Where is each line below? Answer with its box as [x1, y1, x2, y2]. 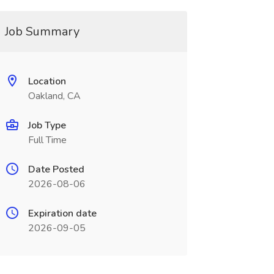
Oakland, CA [28, 89, 81, 103]
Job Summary [4, 23, 80, 40]
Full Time [28, 133, 67, 147]
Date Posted [28, 163, 84, 176]
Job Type [28, 119, 66, 132]
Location [28, 75, 66, 88]
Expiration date [28, 207, 97, 220]
